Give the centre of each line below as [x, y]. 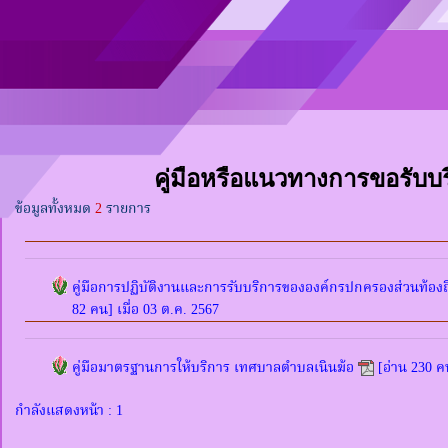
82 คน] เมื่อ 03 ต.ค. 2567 [145, 310]
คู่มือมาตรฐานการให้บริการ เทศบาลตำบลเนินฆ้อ [212, 368]
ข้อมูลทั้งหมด [55, 209]
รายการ [126, 209]
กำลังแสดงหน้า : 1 [71, 411]
